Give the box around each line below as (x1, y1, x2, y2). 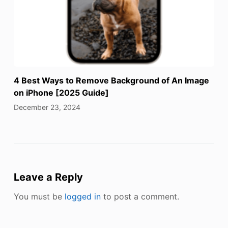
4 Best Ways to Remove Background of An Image (13, 75, 209, 86)
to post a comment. (100, 191, 179, 202)
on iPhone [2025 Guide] (13, 88, 109, 98)
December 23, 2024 (13, 103, 80, 112)
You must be (13, 191, 65, 202)
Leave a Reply (13, 171, 83, 184)
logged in (64, 191, 101, 202)
